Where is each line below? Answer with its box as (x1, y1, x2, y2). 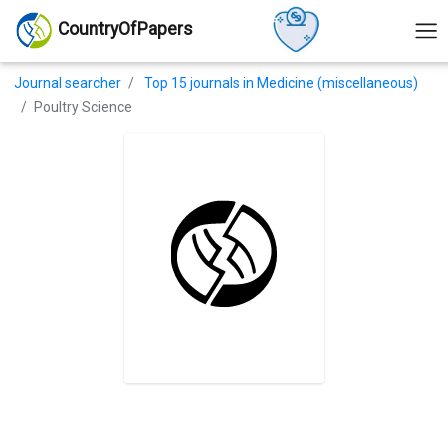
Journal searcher (14, 74, 121, 91)
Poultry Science (34, 98, 132, 115)
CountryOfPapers (58, 19, 193, 40)
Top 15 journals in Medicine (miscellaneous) (144, 74, 418, 91)
